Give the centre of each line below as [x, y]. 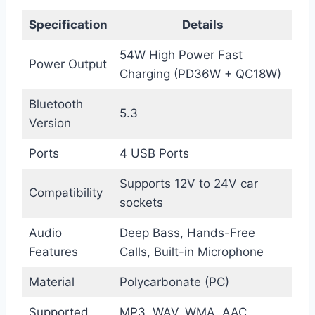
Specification [68, 25]
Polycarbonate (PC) [174, 282]
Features [53, 252]
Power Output [67, 64]
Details [203, 25]
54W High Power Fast [181, 55]
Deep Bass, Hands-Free [187, 233]
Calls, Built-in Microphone [191, 252]
